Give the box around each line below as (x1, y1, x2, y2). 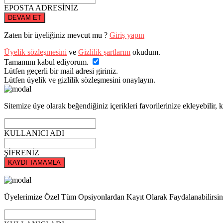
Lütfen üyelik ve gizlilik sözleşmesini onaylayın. (4, 76, 155, 84)
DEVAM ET (8, 14, 41, 21)
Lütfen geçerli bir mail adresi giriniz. (4, 67, 118, 75)
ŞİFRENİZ (4, 148, 39, 157)
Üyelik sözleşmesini (4, 48, 67, 56)
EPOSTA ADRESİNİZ (4, 3, 78, 12)
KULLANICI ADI (4, 129, 64, 137)
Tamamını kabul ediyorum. (4, 58, 91, 66)
